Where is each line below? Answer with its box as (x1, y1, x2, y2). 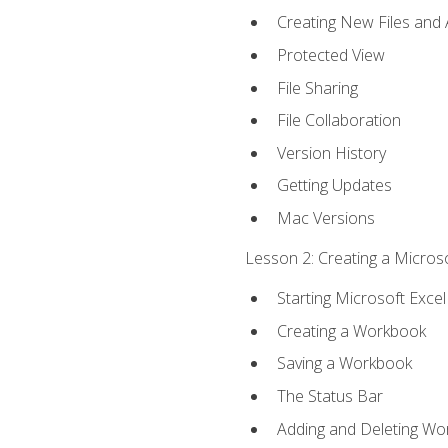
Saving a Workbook (276, 352, 412, 375)
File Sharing (276, 76, 358, 99)
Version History (276, 141, 386, 164)
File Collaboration (276, 109, 401, 132)
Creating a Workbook (276, 319, 426, 342)
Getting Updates (276, 174, 392, 197)
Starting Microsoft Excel (276, 287, 446, 310)
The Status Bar (276, 385, 383, 408)
